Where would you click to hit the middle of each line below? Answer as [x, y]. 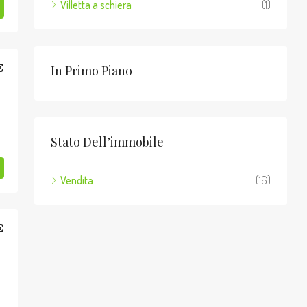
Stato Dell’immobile [107, 142]
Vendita [77, 180]
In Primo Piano [91, 71]
